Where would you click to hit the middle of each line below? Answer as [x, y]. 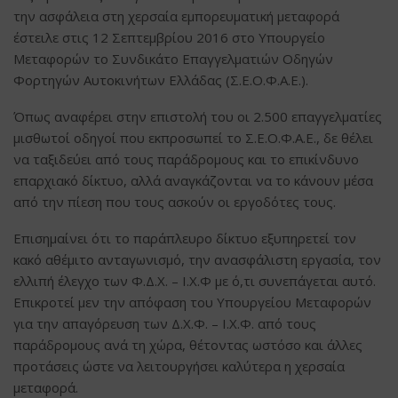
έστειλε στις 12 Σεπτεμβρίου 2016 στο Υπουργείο [169, 37]
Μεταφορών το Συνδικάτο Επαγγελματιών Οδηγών [173, 58]
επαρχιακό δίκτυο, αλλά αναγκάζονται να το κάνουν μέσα [193, 180]
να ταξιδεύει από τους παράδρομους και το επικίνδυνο [186, 159]
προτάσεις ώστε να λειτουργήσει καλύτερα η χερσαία [179, 366]
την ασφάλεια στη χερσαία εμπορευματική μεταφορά [176, 16]
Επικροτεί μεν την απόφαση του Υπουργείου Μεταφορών [192, 302]
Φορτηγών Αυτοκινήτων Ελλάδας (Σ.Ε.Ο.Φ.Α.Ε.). [161, 80]
